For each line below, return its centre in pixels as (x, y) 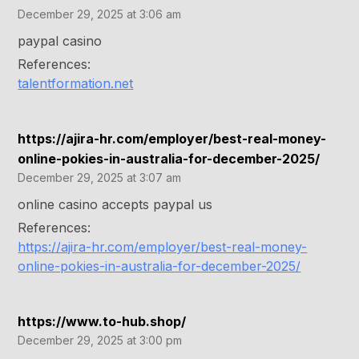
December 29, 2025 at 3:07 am (100, 178)
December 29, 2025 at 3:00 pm (100, 341)
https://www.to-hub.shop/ (102, 322)
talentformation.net (76, 84)
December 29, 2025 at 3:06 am (100, 14)
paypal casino (60, 41)
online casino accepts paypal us (115, 205)
